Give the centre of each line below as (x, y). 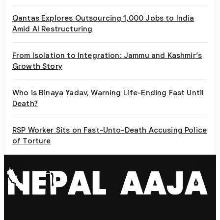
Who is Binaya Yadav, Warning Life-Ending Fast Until (108, 93)
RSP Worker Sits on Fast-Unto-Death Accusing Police (110, 130)
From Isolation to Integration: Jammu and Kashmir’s (107, 55)
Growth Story (37, 66)
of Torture (32, 141)
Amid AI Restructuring (53, 29)
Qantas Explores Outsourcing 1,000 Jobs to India (103, 18)
